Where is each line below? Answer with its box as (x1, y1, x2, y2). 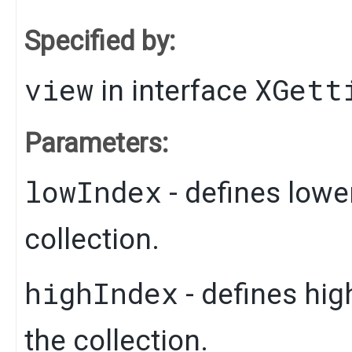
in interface (93, 73, 255, 108)
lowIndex (24, 172, 162, 211)
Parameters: (24, 126, 168, 159)
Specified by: (24, 24, 175, 57)
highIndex (24, 273, 178, 312)
